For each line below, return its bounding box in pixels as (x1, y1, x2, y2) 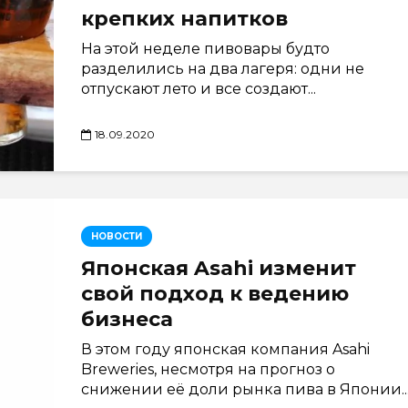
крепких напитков (81, 6, 288, 31)
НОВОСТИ (91, 230, 142, 242)
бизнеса (81, 307, 173, 331)
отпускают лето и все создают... (81, 80, 316, 97)
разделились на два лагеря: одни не (81, 60, 364, 77)
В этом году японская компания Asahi (81, 341, 370, 358)
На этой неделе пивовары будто (81, 40, 330, 57)
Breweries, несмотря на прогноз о (81, 361, 335, 378)
